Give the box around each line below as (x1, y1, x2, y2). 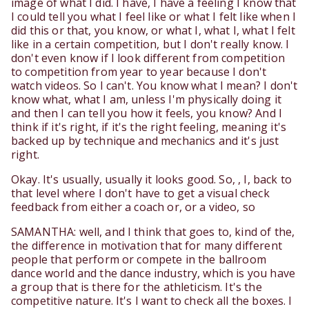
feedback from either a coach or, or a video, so (11, 199, 256, 215)
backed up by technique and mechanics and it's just (11, 133, 279, 149)
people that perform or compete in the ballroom (11, 252, 266, 268)
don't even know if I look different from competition (11, 50, 285, 66)
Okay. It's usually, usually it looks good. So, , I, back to (11, 172, 292, 188)
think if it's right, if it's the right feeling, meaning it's (11, 119, 287, 135)
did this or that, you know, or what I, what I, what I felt (11, 23, 295, 39)
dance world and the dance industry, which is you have (11, 266, 295, 281)
